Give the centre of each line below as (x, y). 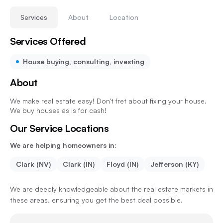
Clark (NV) (33, 164)
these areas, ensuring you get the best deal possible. (96, 200)
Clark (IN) (79, 164)
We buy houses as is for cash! (58, 110)
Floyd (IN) (122, 164)
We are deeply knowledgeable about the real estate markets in (111, 189)
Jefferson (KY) (174, 164)
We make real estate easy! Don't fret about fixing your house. (108, 101)
